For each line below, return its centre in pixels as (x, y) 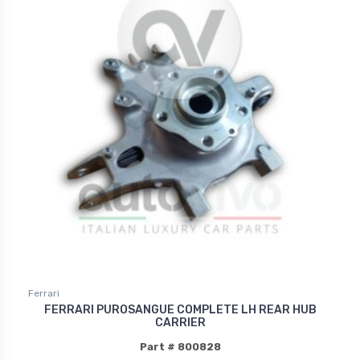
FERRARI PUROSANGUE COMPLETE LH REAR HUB (180, 310)
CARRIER (180, 323)
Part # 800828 (180, 347)
